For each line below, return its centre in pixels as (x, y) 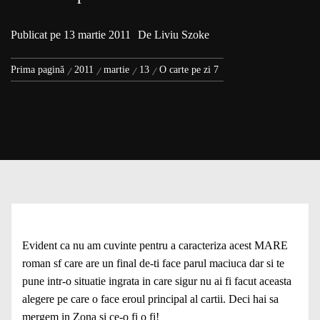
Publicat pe (37, 34)
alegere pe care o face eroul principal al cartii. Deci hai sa (150, 299)
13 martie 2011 (97, 34)
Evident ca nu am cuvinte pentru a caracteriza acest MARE (155, 245)
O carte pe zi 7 (189, 69)
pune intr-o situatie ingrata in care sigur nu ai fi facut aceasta (157, 281)
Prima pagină (37, 69)
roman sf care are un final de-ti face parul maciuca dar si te (153, 263)
